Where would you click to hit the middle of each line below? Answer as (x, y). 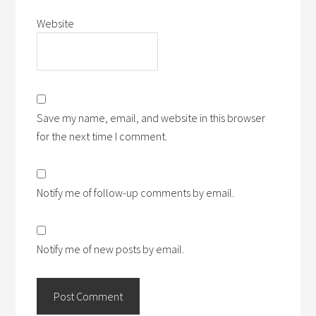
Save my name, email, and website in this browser (151, 118)
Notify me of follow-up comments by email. (136, 193)
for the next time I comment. (102, 136)
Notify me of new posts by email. (111, 249)
